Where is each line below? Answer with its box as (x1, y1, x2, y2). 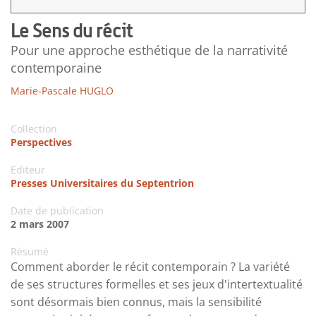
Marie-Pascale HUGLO (11, 83, 114, 97)
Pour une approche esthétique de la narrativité (11, 41, 288, 59)
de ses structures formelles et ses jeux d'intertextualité (11, 276, 303, 292)
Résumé (11, 244, 49, 258)
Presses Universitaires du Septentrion (11, 176, 194, 190)
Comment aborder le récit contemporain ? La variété (11, 258, 290, 274)
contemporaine (11, 59, 102, 76)
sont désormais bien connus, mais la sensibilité (11, 293, 262, 310)
